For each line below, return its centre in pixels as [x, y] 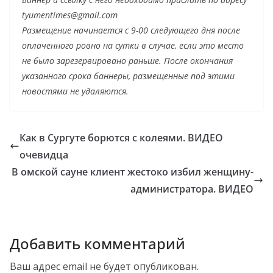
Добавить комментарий [97, 243]
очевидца [44, 154]
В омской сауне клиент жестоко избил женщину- [133, 172]
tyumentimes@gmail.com [70, 15]
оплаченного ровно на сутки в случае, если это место [133, 45]
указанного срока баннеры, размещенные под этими [128, 76]
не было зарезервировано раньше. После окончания [127, 60]
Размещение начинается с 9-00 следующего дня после [131, 30]
